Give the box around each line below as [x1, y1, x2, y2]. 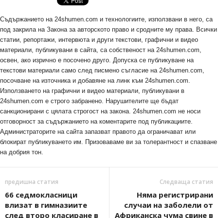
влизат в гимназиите [5, 200, 87, 210]
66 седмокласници [5, 190, 77, 200]
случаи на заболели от [124, 200, 213, 210]
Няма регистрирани [137, 190, 213, 200]
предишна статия [5, 178, 58, 186]
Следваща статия [160, 178, 213, 186]
